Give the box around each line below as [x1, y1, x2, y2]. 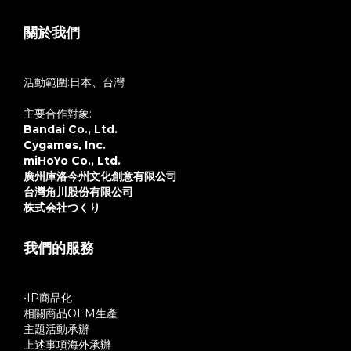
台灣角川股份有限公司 [24, 185, 133, 199]
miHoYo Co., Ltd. [24, 154, 121, 168]
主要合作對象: [24, 107, 92, 121]
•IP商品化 [24, 291, 72, 305]
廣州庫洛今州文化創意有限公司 [24, 169, 177, 183]
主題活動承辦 [24, 322, 89, 336]
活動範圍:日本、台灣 [24, 75, 125, 89]
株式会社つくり [24, 201, 100, 215]
